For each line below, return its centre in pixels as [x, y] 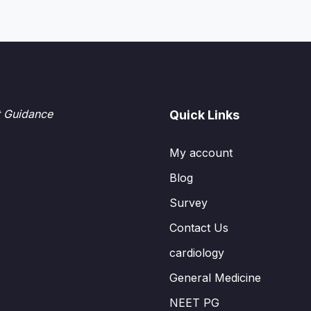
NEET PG [194, 303]
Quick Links [204, 115]
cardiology [197, 253]
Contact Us [199, 228]
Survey [188, 203]
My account [201, 153]
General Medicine [215, 278]
